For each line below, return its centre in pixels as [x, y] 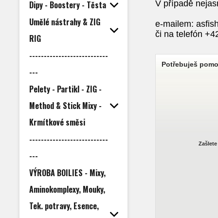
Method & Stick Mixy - [65, 106]
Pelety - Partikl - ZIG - [65, 89]
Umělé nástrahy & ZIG [65, 22]
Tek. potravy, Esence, [64, 206]
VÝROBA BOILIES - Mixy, [67, 173]
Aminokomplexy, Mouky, [67, 189]
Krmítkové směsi [57, 122]
